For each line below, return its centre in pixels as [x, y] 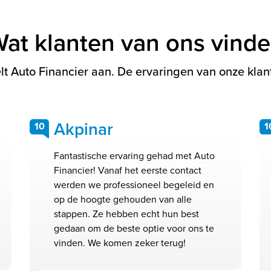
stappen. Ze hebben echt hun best [126, 214]
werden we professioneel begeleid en [134, 185]
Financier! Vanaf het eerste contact [128, 171]
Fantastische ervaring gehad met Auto [134, 156]
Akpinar [83, 129]
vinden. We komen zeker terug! [120, 243]
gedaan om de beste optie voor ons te [134, 229]
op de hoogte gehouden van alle [123, 200]
